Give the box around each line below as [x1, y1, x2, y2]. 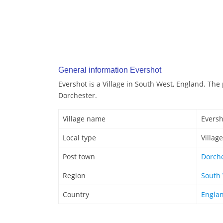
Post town [63, 152, 95, 162]
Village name [63, 114, 106, 124]
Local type [63, 133, 96, 143]
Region [63, 171, 86, 181]
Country [63, 190, 89, 200]
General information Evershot [58, 66, 161, 75]
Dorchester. [58, 91, 97, 101]
